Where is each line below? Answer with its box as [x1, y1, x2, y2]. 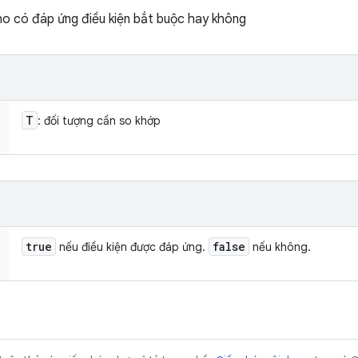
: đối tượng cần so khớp [38, 113, 161, 128]
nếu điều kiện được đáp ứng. [56, 240, 209, 254]
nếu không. [249, 240, 311, 254]
